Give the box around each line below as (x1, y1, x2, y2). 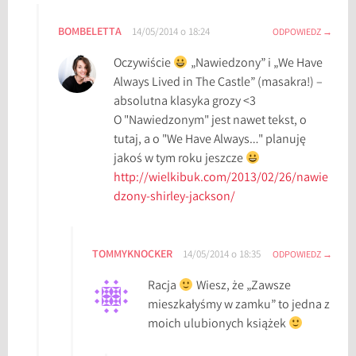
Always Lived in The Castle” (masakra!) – (114, 74, 323, 93)
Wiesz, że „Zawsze (193, 277, 291, 296)
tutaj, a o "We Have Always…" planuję (114, 131, 307, 150)
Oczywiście (114, 55, 174, 74)
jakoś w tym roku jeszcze (114, 150, 246, 169)
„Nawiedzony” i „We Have (188, 55, 323, 74)
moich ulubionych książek (148, 315, 289, 335)
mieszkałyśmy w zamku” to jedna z (148, 296, 331, 315)
